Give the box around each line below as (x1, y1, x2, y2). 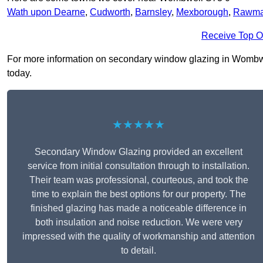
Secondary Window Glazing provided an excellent (35, 147, 242, 157)
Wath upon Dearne (7, 7, 85, 18)
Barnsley (135, 7, 171, 18)
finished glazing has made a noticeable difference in (31, 203, 247, 214)
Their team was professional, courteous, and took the (29, 175, 248, 186)
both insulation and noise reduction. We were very (35, 217, 242, 228)
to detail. (121, 245, 156, 256)
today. (7, 68, 32, 79)
